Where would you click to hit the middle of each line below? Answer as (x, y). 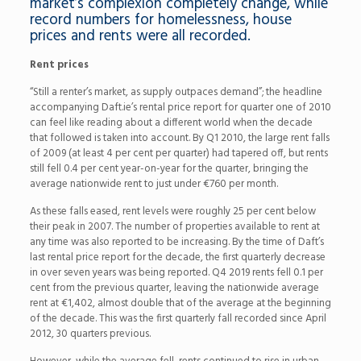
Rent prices (59, 64)
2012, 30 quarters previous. (90, 334)
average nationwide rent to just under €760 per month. (154, 184)
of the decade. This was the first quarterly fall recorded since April (178, 318)
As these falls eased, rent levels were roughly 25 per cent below (172, 211)
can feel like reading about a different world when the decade (171, 122)
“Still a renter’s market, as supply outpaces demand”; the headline (176, 92)
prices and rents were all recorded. (140, 36)
